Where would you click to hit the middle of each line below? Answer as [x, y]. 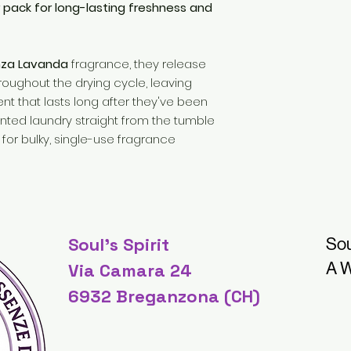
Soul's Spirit [119, 244]
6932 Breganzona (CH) [164, 296]
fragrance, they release [137, 64]
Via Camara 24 [130, 270]
